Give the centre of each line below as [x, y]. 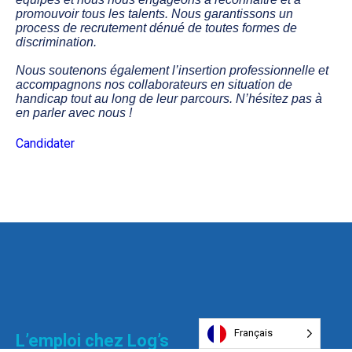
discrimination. [56, 42]
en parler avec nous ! [74, 112]
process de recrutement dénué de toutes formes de [156, 27]
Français [253, 333]
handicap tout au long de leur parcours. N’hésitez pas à [169, 98]
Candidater [45, 143]
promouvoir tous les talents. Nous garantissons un [154, 13]
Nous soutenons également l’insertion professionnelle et [172, 70]
